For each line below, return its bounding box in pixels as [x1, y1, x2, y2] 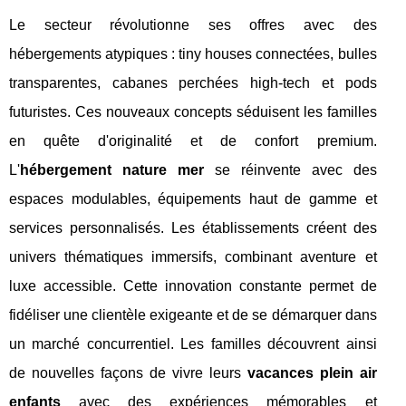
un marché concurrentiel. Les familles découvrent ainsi [9, 336, 377, 353]
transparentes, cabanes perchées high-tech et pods [9, 75, 377, 92]
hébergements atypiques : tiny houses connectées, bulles [9, 46, 377, 63]
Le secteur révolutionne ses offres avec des [9, 17, 377, 34]
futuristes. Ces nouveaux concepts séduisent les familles [9, 104, 377, 121]
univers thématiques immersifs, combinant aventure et [9, 249, 377, 266]
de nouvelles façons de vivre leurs [9, 365, 247, 382]
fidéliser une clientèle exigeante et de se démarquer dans [9, 307, 377, 324]
